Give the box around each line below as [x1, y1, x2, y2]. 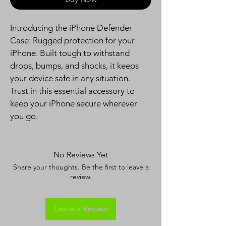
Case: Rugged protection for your [10, 35, 137, 45]
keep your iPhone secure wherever [10, 98, 139, 108]
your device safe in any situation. [10, 73, 132, 83]
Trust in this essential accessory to [10, 85, 137, 96]
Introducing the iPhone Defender [10, 22, 134, 33]
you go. [10, 110, 38, 121]
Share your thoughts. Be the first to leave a [13, 162, 149, 172]
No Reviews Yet [53, 149, 108, 159]
